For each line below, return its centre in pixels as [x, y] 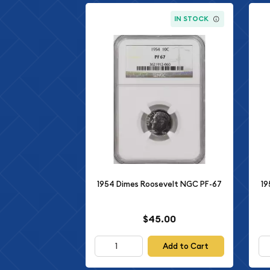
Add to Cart [186, 246]
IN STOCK [192, 19]
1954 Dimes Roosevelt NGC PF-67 [159, 184]
